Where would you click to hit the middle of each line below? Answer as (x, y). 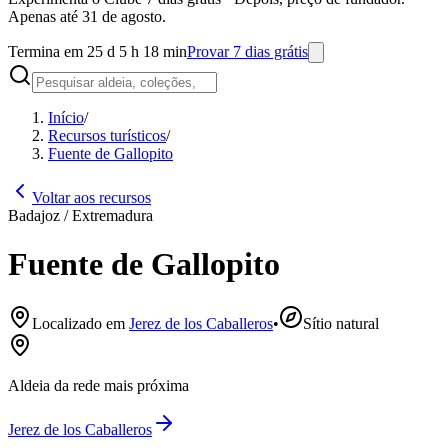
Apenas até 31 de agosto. (87, 16)
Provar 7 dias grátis (247, 51)
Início (66, 117)
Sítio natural (341, 323)
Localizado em (78, 323)
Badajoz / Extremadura (80, 215)
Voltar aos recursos (91, 197)
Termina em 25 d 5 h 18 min (97, 51)
